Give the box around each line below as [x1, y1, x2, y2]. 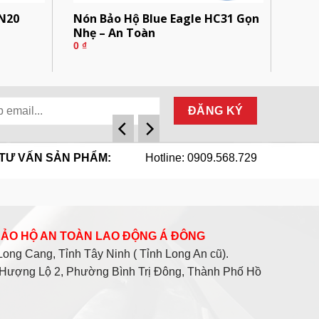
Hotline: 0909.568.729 [145, 151, 258, 164]
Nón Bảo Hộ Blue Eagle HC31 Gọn [73, 10, 260, 26]
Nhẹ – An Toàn [73, 24, 156, 41]
